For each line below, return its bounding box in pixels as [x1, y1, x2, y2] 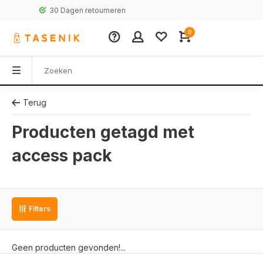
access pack [12, 146, 112, 166]
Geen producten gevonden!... [12, 242, 126, 252]
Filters [29, 204, 50, 213]
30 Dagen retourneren [22, 6, 98, 15]
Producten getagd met [12, 122, 194, 142]
